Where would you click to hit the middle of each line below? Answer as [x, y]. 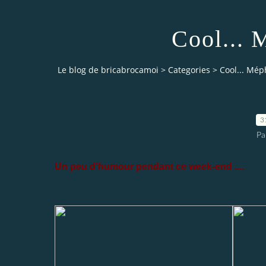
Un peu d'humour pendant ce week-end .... [149, 166]
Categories [189, 70]
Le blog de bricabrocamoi [108, 70]
